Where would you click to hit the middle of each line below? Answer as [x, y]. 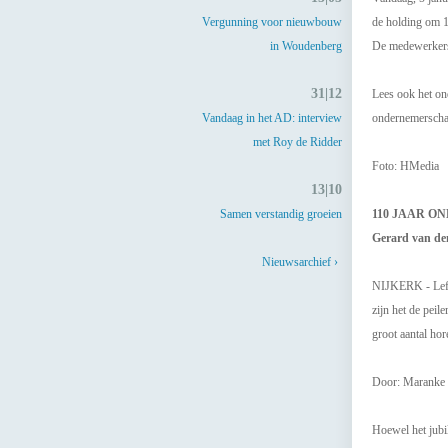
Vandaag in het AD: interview [272, 118]
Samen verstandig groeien [281, 214]
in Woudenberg [306, 46]
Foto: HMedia [405, 166]
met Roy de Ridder [297, 142]
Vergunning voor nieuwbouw [272, 22]
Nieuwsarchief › [300, 262]
